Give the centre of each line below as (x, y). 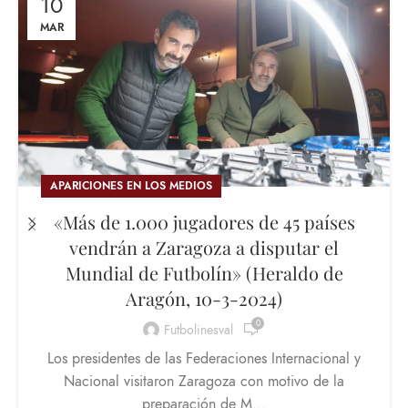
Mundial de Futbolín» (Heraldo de (204, 273)
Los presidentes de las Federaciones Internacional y (204, 359)
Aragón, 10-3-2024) (204, 299)
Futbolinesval (199, 330)
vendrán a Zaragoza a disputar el (204, 248)
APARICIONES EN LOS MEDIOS (131, 186)
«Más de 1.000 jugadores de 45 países (204, 222)
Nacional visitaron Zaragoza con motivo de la (204, 382)
